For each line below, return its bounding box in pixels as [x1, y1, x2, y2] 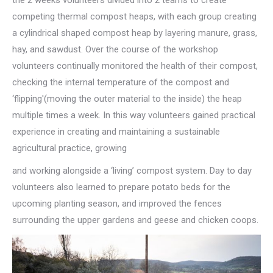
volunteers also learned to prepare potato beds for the [12, 181, 230, 193]
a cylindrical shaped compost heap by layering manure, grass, [12, 27, 257, 38]
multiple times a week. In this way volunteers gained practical [12, 109, 255, 121]
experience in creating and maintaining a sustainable [12, 126, 220, 137]
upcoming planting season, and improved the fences [12, 197, 222, 209]
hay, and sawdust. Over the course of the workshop [12, 43, 218, 55]
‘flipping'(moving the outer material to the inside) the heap [12, 93, 242, 104]
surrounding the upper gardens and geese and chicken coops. [12, 214, 258, 225]
